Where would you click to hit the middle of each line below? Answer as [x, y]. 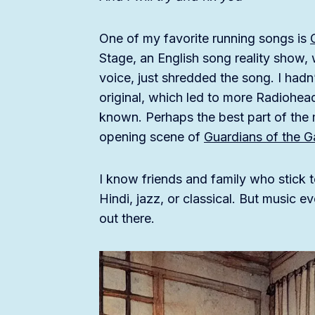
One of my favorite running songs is [205, 39]
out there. [127, 219]
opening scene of [152, 137]
